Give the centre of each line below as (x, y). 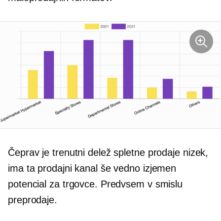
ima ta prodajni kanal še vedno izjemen (92, 168)
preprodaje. (33, 200)
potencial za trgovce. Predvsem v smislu (95, 184)
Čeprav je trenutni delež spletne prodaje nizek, (108, 153)
